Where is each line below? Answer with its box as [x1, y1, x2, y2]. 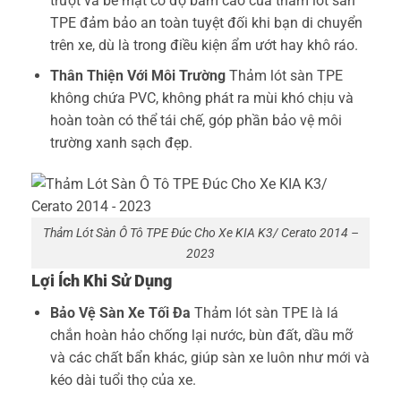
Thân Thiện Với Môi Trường [49, 67, 226, 85]
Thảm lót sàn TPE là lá [190, 304, 338, 322]
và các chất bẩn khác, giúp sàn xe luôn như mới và [49, 349, 370, 367]
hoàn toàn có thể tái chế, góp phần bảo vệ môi [49, 112, 342, 130]
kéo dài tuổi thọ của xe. [49, 371, 196, 389]
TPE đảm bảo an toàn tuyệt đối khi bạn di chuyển [49, 13, 363, 31]
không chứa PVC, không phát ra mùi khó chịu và [49, 90, 354, 107]
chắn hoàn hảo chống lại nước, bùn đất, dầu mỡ [49, 327, 353, 345]
